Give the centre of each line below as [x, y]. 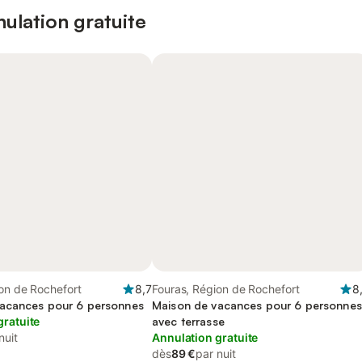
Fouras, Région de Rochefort [226, 289]
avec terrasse [188, 321]
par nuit [216, 354]
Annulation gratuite [205, 337]
